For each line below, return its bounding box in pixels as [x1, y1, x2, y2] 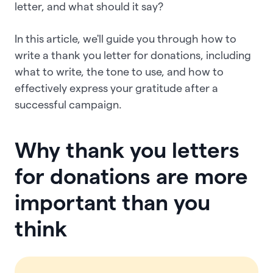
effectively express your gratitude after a [15, 82, 218, 94]
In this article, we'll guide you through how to [15, 32, 236, 44]
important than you [15, 190, 210, 215]
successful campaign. [15, 98, 122, 110]
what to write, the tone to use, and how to [15, 65, 224, 77]
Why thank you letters [15, 138, 239, 163]
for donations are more [15, 164, 248, 189]
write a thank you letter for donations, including [15, 49, 251, 61]
